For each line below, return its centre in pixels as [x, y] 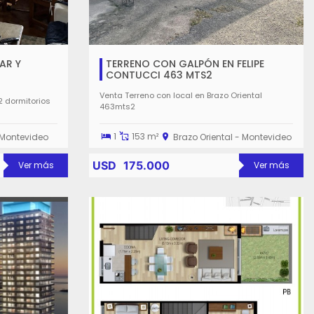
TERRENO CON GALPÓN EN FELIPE [185, 64]
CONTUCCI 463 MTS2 [159, 75]
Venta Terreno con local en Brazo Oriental [181, 95]
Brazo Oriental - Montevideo [233, 137]
